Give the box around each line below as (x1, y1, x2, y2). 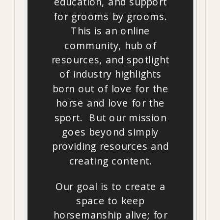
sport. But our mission (54, 111, 166, 124)
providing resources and (52, 139, 169, 153)
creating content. (69, 154, 152, 167)
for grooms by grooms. (54, 10, 167, 23)
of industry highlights (59, 67, 162, 81)
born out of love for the (52, 82, 168, 95)
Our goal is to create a (55, 180, 165, 193)
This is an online (71, 24, 150, 38)
